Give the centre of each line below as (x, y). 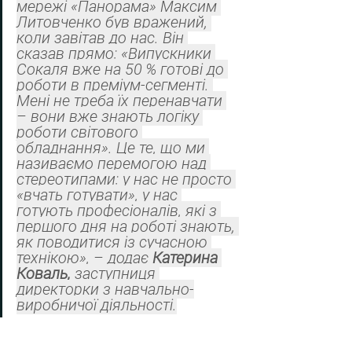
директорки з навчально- (105, 290)
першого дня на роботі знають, (128, 227)
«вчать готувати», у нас (99, 195)
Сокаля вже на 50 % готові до (122, 70)
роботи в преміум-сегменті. (115, 85)
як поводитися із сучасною (114, 242)
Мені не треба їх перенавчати (121, 101)
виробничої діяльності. (97, 305)
